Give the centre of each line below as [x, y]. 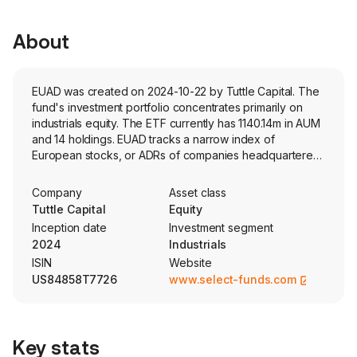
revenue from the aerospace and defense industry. [164, 187]
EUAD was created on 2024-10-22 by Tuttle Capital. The [176, 91]
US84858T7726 [75, 279]
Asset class [198, 192]
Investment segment [221, 228]
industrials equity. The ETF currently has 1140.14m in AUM [176, 123]
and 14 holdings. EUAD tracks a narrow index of [153, 139]
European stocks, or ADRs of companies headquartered [176, 155]
